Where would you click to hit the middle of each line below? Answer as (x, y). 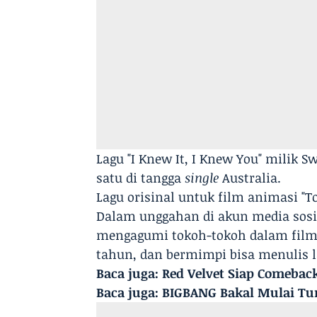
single (202, 177)
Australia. (250, 177)
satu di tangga (141, 177)
